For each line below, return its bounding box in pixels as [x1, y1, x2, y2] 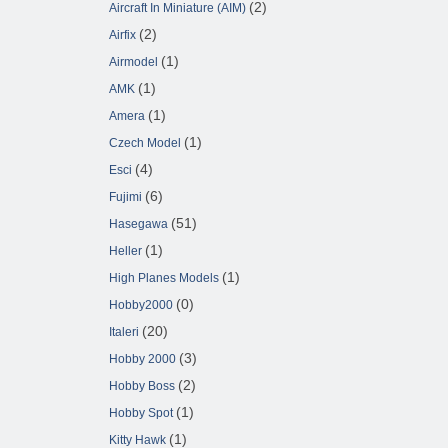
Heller [109, 244, 142, 259]
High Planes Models [109, 271, 219, 286]
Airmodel [109, 55, 158, 70]
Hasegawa [109, 217, 168, 232]
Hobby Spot [109, 406, 173, 421]
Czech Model [109, 136, 181, 151]
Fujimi [109, 190, 142, 205]
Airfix [109, 28, 136, 43]
